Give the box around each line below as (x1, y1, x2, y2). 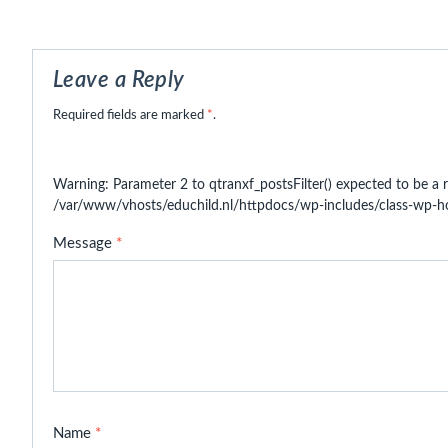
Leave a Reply (53, 69, 185, 91)
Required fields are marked (53, 109, 207, 121)
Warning (53, 178, 105, 192)
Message (53, 236, 116, 251)
